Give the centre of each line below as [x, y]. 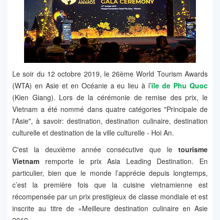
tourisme [193, 150]
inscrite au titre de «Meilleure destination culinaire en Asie [110, 208]
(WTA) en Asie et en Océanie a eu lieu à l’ [82, 86]
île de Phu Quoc [180, 86]
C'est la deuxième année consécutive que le [95, 150]
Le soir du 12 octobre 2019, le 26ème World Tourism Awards [110, 74]
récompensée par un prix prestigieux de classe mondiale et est [110, 197]
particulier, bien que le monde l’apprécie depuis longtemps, [110, 173]
